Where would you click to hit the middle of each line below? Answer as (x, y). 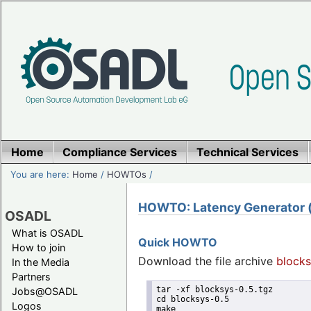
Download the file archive (207, 261)
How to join (39, 247)
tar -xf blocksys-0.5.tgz (214, 290)
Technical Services (247, 152)
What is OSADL (48, 233)
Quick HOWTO (178, 242)
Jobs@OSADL (45, 291)
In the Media (41, 262)
